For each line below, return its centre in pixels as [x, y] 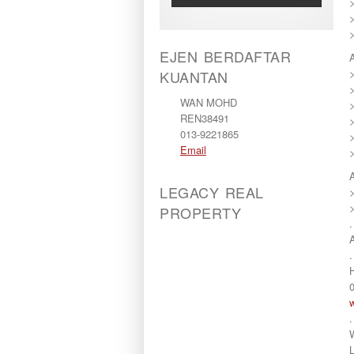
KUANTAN [194, 77]
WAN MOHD [209, 102]
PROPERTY [201, 213]
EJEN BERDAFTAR [226, 56]
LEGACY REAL [212, 192]
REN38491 [205, 118]
